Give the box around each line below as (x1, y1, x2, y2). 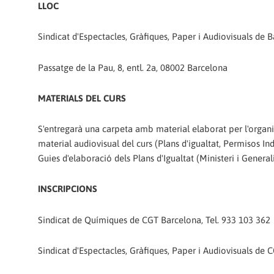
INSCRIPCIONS (38, 183, 97, 194)
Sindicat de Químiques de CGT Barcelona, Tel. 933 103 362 (38, 214, 270, 225)
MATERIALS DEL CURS (38, 92, 126, 103)
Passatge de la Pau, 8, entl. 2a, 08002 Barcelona (38, 62, 228, 73)
